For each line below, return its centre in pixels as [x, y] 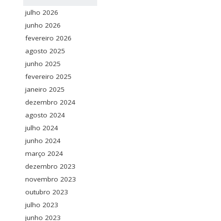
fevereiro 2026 [48, 38]
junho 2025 [43, 63]
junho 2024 [43, 140]
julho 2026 [42, 12]
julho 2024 [42, 128]
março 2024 [44, 153]
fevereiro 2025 [48, 76]
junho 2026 [43, 25]
